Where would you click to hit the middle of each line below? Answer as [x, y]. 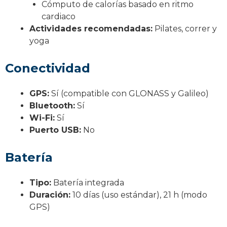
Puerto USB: [55, 130]
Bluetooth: [52, 105]
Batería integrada [88, 182]
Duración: [50, 195]
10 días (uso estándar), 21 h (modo [139, 195]
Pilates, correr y [185, 28]
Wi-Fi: [42, 118]
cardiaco [59, 16]
